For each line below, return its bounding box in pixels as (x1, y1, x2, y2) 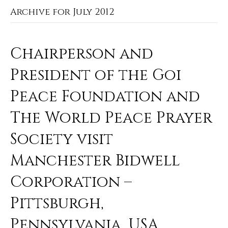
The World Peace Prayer (10, 108, 212, 129)
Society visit (10, 129, 113, 150)
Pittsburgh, (10, 193, 104, 214)
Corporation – (10, 172, 132, 193)
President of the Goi (10, 65, 181, 86)
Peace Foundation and (10, 87, 200, 107)
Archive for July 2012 (10, 6, 115, 19)
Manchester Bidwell (10, 151, 180, 172)
